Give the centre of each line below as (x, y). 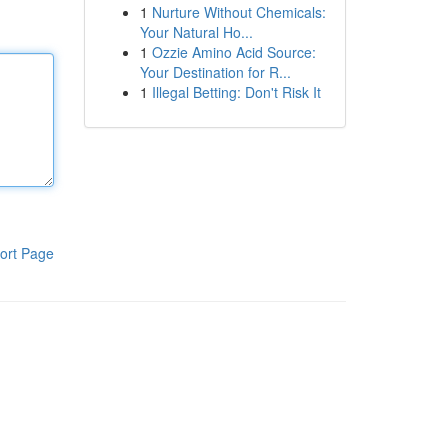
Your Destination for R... (215, 72)
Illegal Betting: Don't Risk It (236, 92)
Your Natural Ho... (196, 32)
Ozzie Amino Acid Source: (233, 52)
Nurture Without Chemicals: (238, 12)
